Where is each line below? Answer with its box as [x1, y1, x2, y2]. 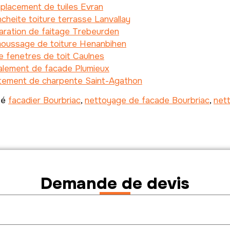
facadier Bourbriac [8, 95, 81, 106]
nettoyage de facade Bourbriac [85, 95, 209, 106]
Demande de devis [41, 173, 189, 195]
